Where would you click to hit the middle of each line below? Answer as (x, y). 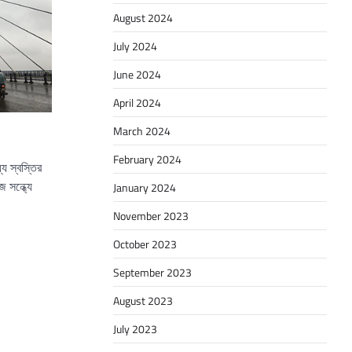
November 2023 (151, 216)
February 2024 (147, 159)
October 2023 (145, 244)
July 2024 (135, 46)
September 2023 (152, 273)
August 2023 (143, 301)
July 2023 (135, 329)
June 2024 (137, 75)
